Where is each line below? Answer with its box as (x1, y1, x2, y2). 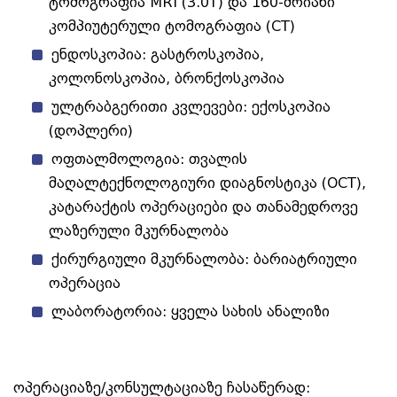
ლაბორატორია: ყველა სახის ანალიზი (51, 303, 330, 321)
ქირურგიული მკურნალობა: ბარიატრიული (51, 251, 357, 269)
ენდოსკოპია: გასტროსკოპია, (51, 46, 264, 64)
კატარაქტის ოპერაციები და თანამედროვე (49, 198, 358, 216)
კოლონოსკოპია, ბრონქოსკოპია (49, 70, 284, 88)
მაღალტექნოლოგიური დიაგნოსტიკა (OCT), (49, 175, 366, 192)
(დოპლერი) (49, 122, 133, 140)
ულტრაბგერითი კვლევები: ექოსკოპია (51, 98, 331, 116)
